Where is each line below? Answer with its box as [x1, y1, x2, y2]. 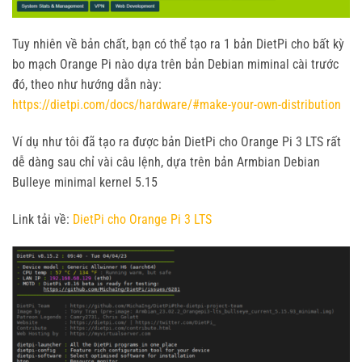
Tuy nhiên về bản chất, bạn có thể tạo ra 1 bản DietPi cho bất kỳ [12, 36, 344, 53]
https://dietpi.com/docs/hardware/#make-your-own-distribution [12, 97, 341, 113]
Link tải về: [12, 212, 73, 228]
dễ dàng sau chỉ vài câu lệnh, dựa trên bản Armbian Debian [12, 154, 320, 170]
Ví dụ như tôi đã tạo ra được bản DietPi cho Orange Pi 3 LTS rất [12, 134, 341, 150]
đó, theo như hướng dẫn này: [12, 77, 162, 93]
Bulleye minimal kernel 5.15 [12, 175, 158, 191]
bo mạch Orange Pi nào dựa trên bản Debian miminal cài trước [12, 57, 339, 73]
